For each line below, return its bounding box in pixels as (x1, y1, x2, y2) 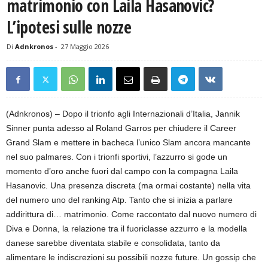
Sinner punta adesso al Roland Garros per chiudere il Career (6, 123, 236, 133)
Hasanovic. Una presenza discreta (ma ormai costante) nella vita (6, 181, 251, 191)
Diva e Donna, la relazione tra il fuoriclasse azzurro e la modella (6, 224, 247, 234)
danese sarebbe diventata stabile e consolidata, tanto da (6, 238, 220, 248)
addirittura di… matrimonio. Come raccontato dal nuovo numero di (6, 209, 257, 220)
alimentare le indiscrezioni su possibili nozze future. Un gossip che (6, 252, 256, 263)
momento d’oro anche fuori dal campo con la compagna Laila (6, 166, 238, 176)
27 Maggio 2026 (61, 42, 109, 51)
